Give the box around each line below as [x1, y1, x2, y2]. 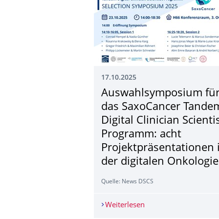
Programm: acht [101, 129, 181, 140]
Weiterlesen [105, 201, 145, 209]
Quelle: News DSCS [101, 179, 153, 185]
